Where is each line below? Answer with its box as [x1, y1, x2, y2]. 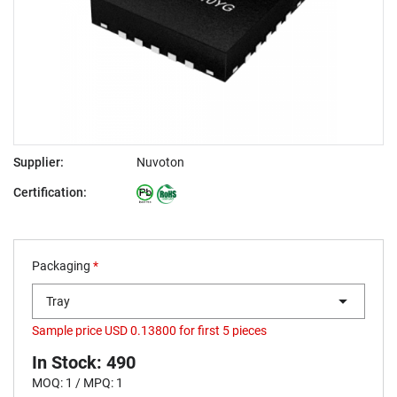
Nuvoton [136, 155, 185, 169]
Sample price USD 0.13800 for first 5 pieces [32, 323, 267, 338]
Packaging [32, 259, 93, 273]
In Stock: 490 [32, 352, 136, 373]
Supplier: [13, 155, 64, 169]
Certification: [13, 185, 87, 199]
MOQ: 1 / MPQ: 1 [32, 376, 123, 390]
